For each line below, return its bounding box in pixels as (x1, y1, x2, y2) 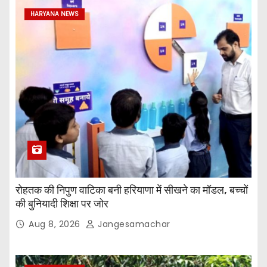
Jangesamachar (95, 218, 170, 230)
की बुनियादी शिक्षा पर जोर (15, 197, 108, 210)
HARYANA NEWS (30, 9, 79, 18)
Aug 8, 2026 (29, 218, 83, 230)
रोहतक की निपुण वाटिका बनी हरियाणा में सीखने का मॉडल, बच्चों (15, 183, 248, 197)
